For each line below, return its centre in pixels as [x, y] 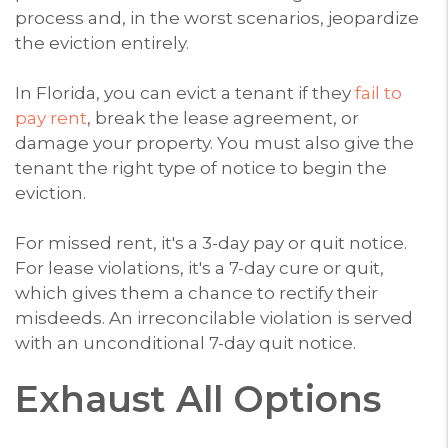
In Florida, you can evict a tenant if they [185, 92]
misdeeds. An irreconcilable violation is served [214, 317]
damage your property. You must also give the [214, 142]
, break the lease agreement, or [223, 117]
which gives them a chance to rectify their [196, 292]
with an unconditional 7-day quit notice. [185, 342]
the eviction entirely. [102, 42]
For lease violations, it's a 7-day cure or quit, [199, 267]
